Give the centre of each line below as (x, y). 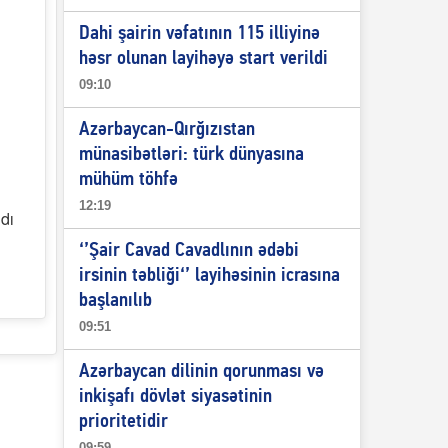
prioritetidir (123, 422)
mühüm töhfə (128, 180)
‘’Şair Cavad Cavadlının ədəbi (188, 251)
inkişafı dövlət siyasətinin (175, 397)
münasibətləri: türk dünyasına (191, 155)
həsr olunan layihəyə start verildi (203, 59)
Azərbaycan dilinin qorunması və (201, 372)
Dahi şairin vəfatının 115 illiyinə (199, 34)
